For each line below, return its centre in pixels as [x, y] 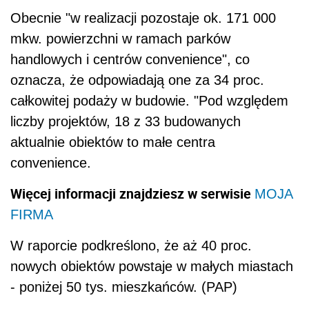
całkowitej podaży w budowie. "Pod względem [149, 100]
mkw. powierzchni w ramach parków [120, 38]
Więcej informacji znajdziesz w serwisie [132, 193]
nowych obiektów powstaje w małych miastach [152, 266]
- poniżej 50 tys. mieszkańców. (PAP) [124, 287]
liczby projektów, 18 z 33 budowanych [126, 121]
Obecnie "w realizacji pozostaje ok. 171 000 [143, 18]
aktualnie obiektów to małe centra [113, 142]
